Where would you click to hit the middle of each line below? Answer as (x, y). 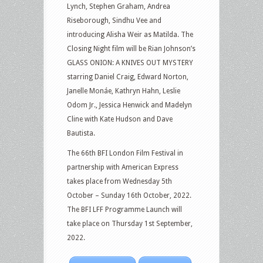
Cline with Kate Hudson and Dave (120, 119)
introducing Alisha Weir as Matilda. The (130, 35)
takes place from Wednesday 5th (119, 181)
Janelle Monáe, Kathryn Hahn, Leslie (124, 91)
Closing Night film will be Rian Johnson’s (131, 49)
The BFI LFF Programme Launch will (124, 210)
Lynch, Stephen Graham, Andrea (119, 6)
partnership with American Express (123, 167)
